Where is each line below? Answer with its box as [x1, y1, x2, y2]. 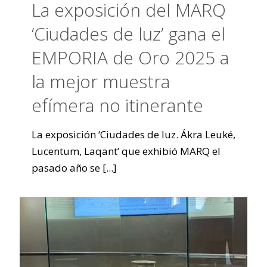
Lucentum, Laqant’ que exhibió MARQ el [32, 144, 221, 158]
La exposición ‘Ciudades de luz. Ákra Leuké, [32, 128, 235, 141]
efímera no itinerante [32, 93, 203, 117]
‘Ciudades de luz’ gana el [32, 21, 225, 46]
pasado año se [32, 161, 100, 175]
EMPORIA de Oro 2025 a [32, 45, 229, 70]
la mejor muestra [32, 69, 170, 94]
